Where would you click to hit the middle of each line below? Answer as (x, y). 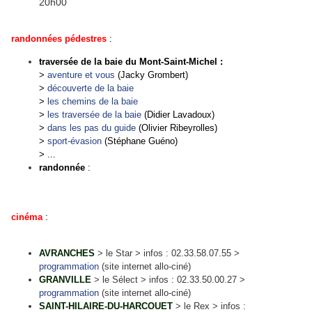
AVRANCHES (67, 253)
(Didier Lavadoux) (179, 115)
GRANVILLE (65, 280)
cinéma (27, 217)
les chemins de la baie (93, 102)
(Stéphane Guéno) (140, 141)
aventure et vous (81, 75)
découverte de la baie (91, 88)
